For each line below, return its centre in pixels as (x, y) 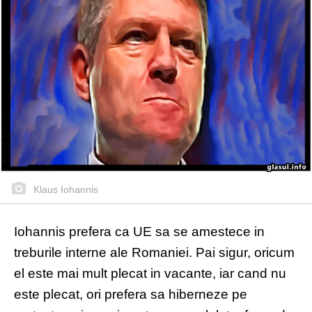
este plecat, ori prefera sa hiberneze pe (131, 295)
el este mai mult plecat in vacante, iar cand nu (150, 274)
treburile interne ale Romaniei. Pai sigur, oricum (154, 253)
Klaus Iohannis (64, 190)
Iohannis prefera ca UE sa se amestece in (139, 232)
